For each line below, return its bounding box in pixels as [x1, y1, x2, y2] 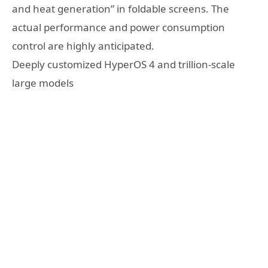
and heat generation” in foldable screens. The [12, 2, 229, 16]
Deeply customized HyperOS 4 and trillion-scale [12, 57, 235, 72]
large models [12, 76, 74, 90]
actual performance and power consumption [12, 20, 225, 35]
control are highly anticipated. [12, 39, 154, 53]
